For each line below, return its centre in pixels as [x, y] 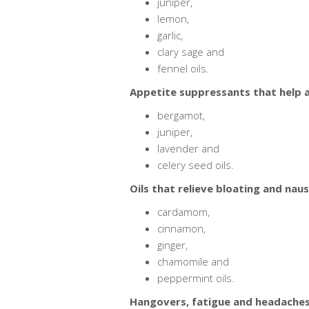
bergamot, [181, 115]
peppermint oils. [196, 278]
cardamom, [183, 212]
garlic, [170, 35]
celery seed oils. [195, 165]
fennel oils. [183, 68]
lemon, [173, 19]
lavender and [188, 148]
